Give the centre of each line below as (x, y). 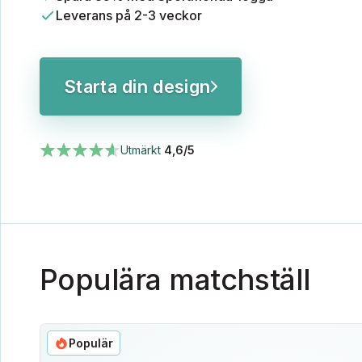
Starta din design (137, 86)
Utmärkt (142, 150)
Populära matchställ (175, 280)
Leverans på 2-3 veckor (129, 15)
